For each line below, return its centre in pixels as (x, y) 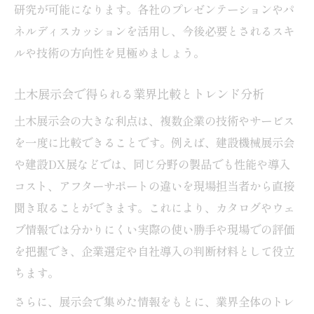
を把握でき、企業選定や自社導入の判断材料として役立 (154, 251)
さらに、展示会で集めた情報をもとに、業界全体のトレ (154, 301)
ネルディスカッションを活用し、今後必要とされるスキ (154, 30)
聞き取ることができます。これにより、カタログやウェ (154, 207)
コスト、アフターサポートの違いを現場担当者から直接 (154, 185)
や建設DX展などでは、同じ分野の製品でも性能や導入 (152, 164)
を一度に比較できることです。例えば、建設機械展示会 (154, 142)
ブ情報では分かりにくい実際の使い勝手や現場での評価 (154, 229)
